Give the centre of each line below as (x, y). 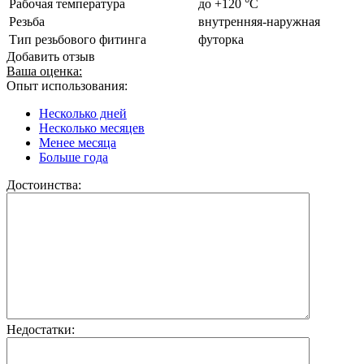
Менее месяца (78, 142)
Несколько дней (83, 113)
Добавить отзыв (51, 56)
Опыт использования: (67, 85)
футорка (221, 39)
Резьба (27, 21)
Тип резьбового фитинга (78, 39)
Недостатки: (41, 329)
